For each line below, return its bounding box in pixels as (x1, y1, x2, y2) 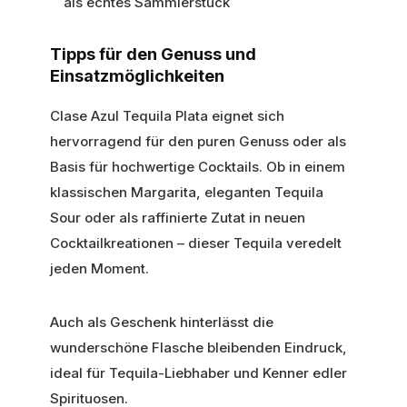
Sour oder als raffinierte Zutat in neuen (50, 208, 305, 226)
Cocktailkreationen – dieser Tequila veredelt (50, 233, 342, 252)
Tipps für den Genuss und (50, 44, 256, 64)
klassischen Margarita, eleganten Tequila (50, 183, 323, 201)
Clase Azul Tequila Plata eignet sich (50, 106, 284, 124)
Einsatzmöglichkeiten (50, 65, 224, 85)
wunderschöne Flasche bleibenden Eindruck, (50, 338, 347, 356)
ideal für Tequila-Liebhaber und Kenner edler (50, 363, 347, 382)
